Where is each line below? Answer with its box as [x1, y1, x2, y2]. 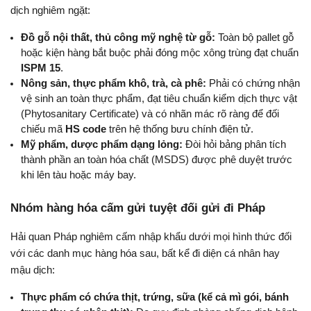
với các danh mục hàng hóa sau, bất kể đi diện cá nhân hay [10, 247, 280, 259]
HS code [65, 123, 106, 135]
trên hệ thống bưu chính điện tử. [106, 123, 253, 135]
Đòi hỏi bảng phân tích [183, 138, 286, 150]
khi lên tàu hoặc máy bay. [21, 169, 136, 180]
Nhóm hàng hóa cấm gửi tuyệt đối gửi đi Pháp [10, 200, 265, 215]
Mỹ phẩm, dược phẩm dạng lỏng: [21, 138, 183, 150]
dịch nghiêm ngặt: [10, 4, 90, 16]
